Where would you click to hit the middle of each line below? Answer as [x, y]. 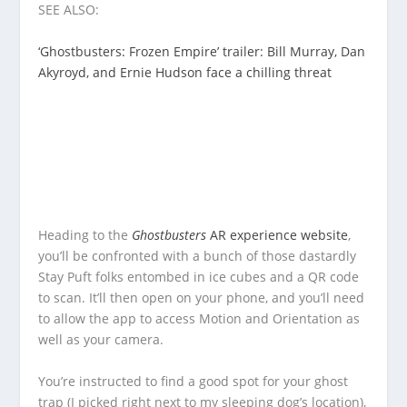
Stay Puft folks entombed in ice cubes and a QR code [199, 277]
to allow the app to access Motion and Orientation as [199, 319]
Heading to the [85, 235]
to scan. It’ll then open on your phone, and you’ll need [202, 298]
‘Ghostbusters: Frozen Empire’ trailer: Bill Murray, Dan [202, 52]
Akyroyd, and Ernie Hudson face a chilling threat [185, 73]
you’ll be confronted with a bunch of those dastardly [198, 256]
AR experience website [278, 235]
